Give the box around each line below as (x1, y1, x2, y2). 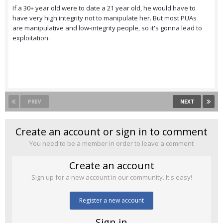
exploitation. (12, 33, 50, 43)
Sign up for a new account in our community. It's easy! (31, 173, 192, 182)
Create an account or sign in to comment (15, 125, 208, 139)
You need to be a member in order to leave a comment (29, 139, 194, 148)
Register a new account (79, 196, 144, 205)
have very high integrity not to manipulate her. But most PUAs (12, 13, 197, 23)
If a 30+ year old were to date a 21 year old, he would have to (12, 3, 196, 13)
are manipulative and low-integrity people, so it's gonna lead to (12, 23, 202, 33)
